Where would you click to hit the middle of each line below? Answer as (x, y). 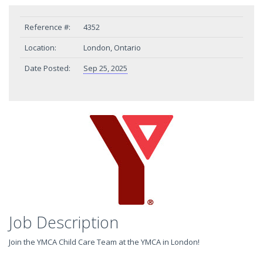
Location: (41, 48)
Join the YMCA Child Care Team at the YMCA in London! (104, 242)
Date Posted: (48, 68)
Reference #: (48, 27)
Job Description (64, 222)
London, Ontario (112, 48)
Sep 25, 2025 (105, 68)
